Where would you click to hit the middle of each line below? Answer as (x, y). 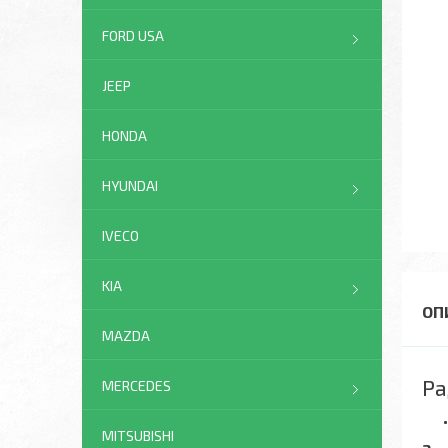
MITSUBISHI (138, 435)
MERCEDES (136, 385)
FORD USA (133, 35)
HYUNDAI (130, 185)
